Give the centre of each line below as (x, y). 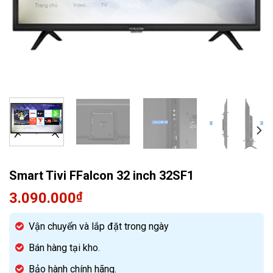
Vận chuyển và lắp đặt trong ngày (99, 227)
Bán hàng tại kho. (64, 248)
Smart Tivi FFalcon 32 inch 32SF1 (101, 176)
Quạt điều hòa (165, 12)
